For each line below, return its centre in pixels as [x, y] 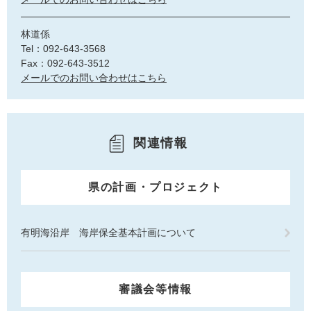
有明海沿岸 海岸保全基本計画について [108, 232]
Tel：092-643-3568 [63, 48]
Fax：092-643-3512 [65, 63]
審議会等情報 [155, 289]
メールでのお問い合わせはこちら [94, 77]
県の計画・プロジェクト [155, 187]
